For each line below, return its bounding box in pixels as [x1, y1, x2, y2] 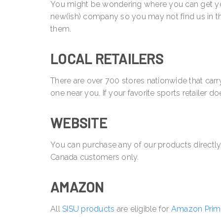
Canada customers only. [50, 152, 141, 162]
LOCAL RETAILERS [50, 50, 163, 68]
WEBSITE [50, 114, 107, 132]
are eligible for [114, 204, 171, 214]
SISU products [62, 204, 115, 214]
